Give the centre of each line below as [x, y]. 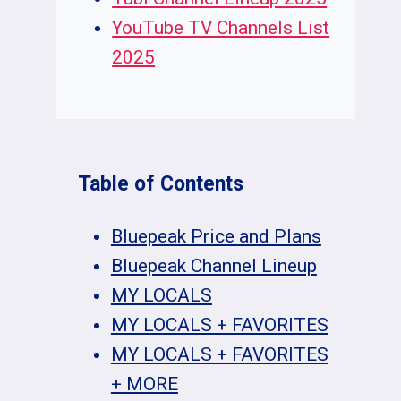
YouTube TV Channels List [221, 28]
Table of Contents [161, 184]
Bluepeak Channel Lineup [213, 266]
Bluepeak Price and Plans [216, 237]
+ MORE [144, 384]
